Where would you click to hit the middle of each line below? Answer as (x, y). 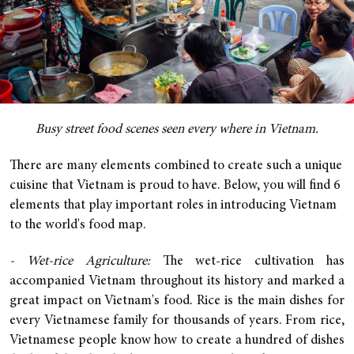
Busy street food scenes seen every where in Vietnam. (177, 130)
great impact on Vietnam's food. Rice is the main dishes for (177, 301)
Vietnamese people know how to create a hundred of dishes (177, 341)
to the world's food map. (78, 225)
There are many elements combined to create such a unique (176, 166)
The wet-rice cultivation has (247, 262)
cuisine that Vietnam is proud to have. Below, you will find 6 (175, 186)
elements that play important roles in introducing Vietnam (173, 205)
